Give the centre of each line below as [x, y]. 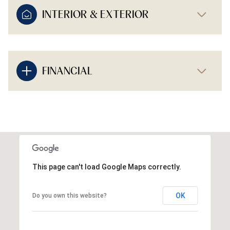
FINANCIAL [67, 71]
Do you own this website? [69, 196]
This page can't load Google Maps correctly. [107, 167]
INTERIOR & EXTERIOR [95, 15]
